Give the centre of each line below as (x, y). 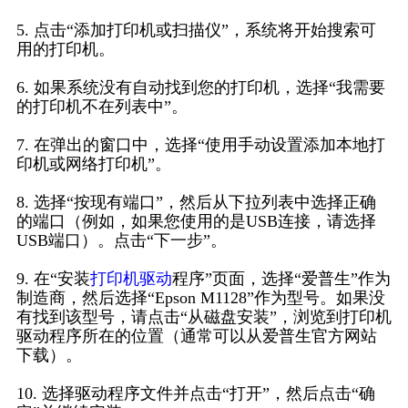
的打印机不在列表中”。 (102, 107)
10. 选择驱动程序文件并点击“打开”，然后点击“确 (195, 394)
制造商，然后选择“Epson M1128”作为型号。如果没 (200, 298)
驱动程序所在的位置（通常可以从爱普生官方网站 (196, 337)
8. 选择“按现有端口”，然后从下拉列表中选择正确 (196, 203)
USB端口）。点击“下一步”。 (121, 241)
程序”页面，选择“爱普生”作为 (281, 279)
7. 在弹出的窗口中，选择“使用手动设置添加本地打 (200, 145)
